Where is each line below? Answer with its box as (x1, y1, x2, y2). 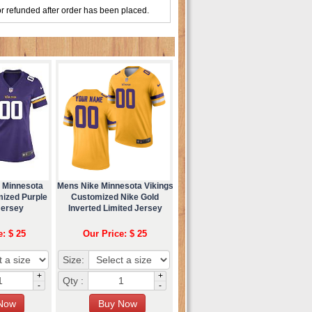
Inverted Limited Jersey (68, 203, 162, 213)
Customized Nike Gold (71, 192, 159, 202)
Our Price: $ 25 (83, 228, 147, 239)
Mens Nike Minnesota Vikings (56, 180, 173, 191)
